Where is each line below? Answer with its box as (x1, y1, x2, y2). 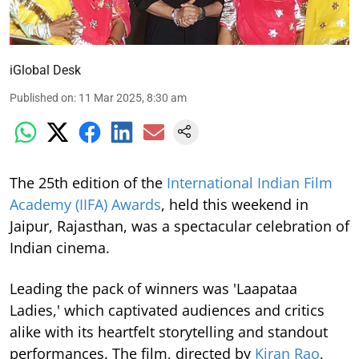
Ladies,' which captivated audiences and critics (10, 300, 325, 320)
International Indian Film (167, 172, 333, 192)
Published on (10, 91, 74, 104)
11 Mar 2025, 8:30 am (79, 91, 187, 104)
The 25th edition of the (10, 172, 167, 192)
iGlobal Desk (10, 62, 81, 78)
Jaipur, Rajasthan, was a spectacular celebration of (10, 216, 349, 236)
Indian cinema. (10, 237, 110, 257)
